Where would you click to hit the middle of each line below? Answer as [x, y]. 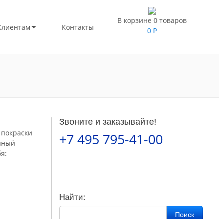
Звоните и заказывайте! [108, 122]
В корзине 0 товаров [152, 20]
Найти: [72, 197]
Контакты [77, 27]
